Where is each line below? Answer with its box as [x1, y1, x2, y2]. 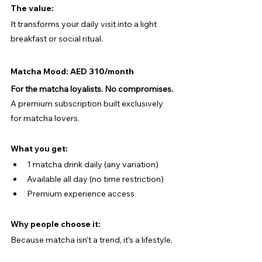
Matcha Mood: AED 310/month [11, 65, 134, 77]
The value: [11, 2, 54, 13]
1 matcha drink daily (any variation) [27, 158, 158, 170]
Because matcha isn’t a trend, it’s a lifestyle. [11, 234, 173, 245]
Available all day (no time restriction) [27, 173, 164, 184]
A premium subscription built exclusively [11, 98, 165, 109]
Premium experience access [27, 188, 135, 199]
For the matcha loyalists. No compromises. [11, 83, 173, 94]
